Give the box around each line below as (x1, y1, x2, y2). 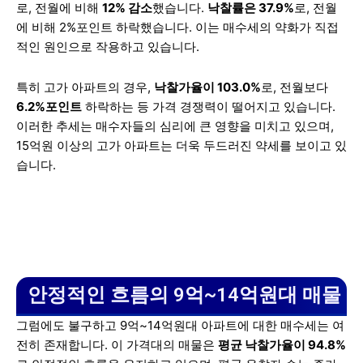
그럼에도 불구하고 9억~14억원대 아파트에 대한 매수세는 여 (16, 318, 344, 334)
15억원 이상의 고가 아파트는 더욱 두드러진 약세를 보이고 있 (16, 138, 347, 154)
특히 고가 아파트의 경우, (16, 79, 154, 96)
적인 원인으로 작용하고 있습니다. (16, 39, 199, 55)
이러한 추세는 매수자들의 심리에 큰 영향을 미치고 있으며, (16, 118, 334, 135)
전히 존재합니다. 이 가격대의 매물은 (16, 337, 218, 353)
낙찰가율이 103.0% (154, 79, 261, 96)
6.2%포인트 (16, 99, 82, 115)
